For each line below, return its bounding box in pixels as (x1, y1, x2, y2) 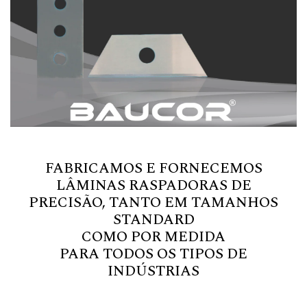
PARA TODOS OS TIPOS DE (60, 243, 247, 266)
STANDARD (112, 209, 195, 232)
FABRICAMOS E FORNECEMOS (45, 158, 262, 180)
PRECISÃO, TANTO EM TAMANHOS (29, 192, 278, 214)
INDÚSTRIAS (108, 260, 199, 283)
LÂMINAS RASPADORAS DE (56, 175, 251, 197)
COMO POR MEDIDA (82, 226, 225, 249)
